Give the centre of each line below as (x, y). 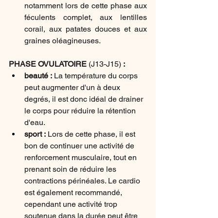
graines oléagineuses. (63, 41)
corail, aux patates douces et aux (86, 29)
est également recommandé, (74, 192)
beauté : (39, 76)
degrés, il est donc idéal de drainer (85, 99)
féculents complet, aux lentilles (86, 17)
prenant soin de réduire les (71, 169)
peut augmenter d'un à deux (73, 87)
